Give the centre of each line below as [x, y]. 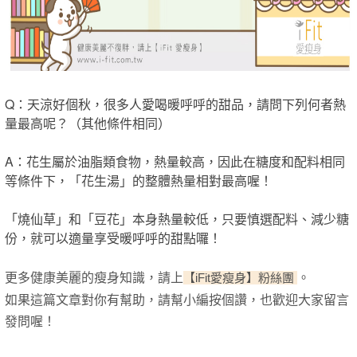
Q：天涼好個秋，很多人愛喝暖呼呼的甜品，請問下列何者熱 [175, 104]
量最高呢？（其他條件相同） [88, 123]
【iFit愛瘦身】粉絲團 [240, 278]
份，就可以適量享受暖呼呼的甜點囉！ [113, 238]
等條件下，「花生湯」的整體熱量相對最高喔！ [139, 180]
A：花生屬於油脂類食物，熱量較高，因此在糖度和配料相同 [175, 161]
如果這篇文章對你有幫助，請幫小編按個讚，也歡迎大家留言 [177, 300]
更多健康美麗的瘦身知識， [81, 278]
